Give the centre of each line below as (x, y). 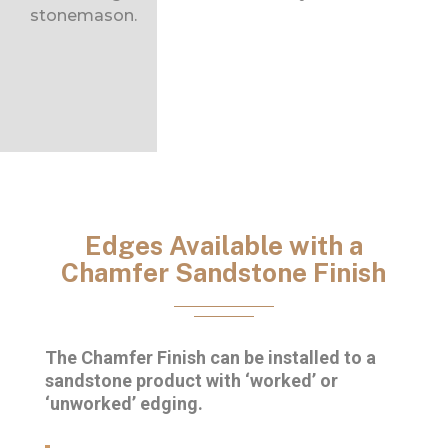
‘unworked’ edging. (123, 404)
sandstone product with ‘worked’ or (191, 381)
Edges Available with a (223, 246)
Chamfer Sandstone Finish (224, 273)
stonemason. (83, 16)
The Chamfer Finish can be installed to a (210, 358)
